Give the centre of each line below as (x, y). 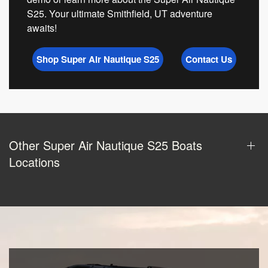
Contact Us (208, 60)
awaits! (42, 28)
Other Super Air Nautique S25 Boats (106, 145)
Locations (34, 162)
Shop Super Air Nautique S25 (98, 60)
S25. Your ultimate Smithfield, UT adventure (120, 14)
